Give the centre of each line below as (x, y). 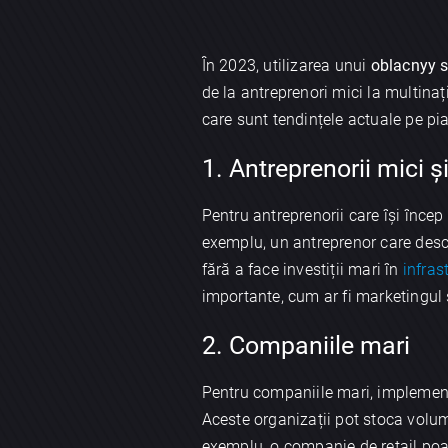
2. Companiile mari (305, 345)
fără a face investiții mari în (302, 269)
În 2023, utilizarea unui (286, 66)
